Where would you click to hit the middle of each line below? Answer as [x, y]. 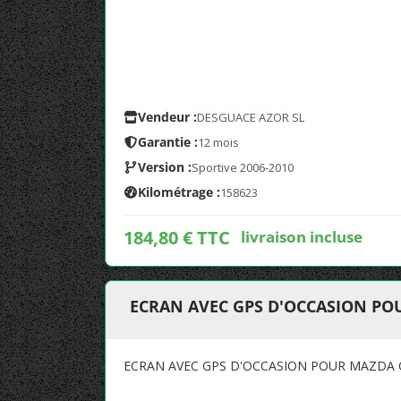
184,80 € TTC [177, 238]
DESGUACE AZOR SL [251, 117]
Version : [165, 167]
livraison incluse [302, 236]
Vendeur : [167, 117]
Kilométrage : [179, 192]
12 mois [218, 142]
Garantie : [168, 142]
